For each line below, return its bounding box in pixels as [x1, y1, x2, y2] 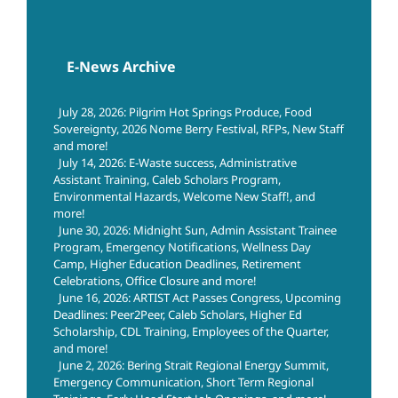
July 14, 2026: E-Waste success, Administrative [59, 155, 297, 171]
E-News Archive [67, 56, 176, 76]
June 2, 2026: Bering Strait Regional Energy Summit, [59, 357, 329, 374]
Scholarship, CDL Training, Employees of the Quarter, [53, 323, 329, 340]
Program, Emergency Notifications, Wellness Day [53, 239, 311, 256]
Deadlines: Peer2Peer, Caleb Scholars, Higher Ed [53, 306, 302, 323]
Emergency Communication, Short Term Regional [53, 374, 314, 391]
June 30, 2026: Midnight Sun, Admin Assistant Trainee [59, 222, 337, 239]
